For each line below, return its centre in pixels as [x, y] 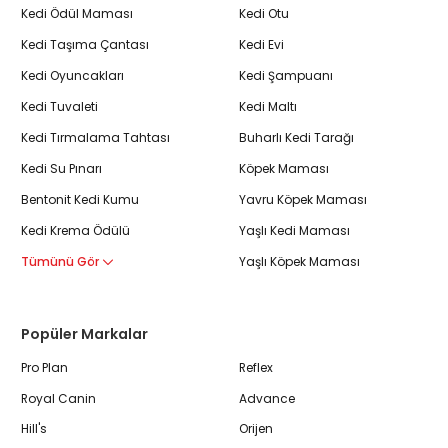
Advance [267, 398]
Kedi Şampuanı [286, 75]
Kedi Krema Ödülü [75, 230]
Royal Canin [58, 398]
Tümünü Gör [61, 261]
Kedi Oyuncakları [72, 75]
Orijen [256, 429]
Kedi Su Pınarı [61, 168]
